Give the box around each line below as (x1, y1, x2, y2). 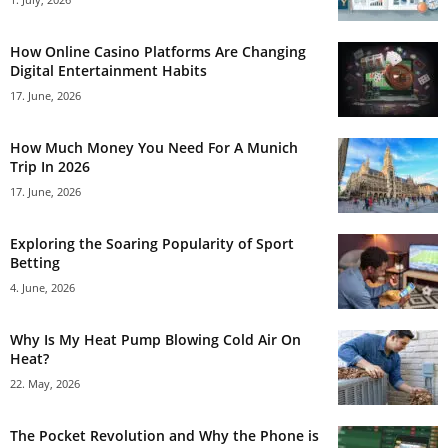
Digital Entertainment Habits (10, 60, 207, 80)
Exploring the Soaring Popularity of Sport (10, 233, 294, 253)
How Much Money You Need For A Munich (10, 137, 298, 157)
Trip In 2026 (10, 156, 90, 176)
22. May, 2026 (10, 375, 80, 391)
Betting (10, 252, 60, 272)
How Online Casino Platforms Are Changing (10, 41, 306, 61)
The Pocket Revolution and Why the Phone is (10, 425, 319, 445)
